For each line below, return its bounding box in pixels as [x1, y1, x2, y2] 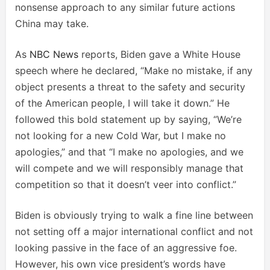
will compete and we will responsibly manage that [15, 162, 243, 174]
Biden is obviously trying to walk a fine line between [15, 209, 253, 221]
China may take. [15, 17, 89, 30]
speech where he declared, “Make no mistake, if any [15, 64, 253, 77]
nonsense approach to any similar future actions [15, 1, 235, 13]
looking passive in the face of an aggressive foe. [15, 242, 237, 254]
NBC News [30, 48, 78, 60]
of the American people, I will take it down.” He [15, 97, 230, 109]
